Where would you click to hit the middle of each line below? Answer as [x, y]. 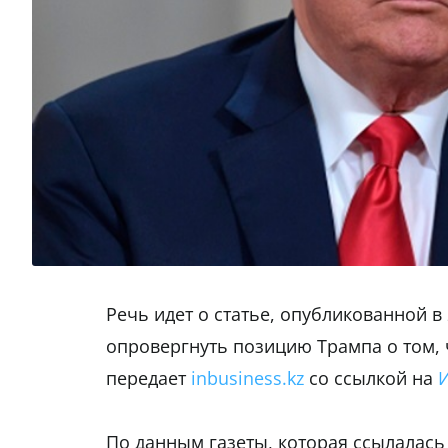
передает [148, 378]
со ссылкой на [371, 378]
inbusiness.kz [247, 378]
